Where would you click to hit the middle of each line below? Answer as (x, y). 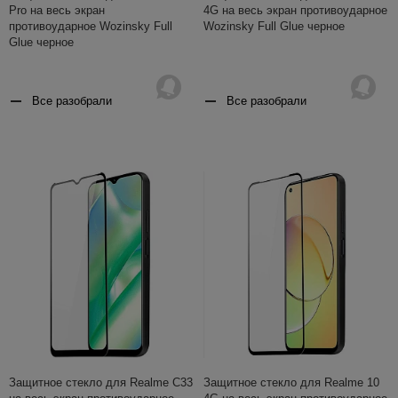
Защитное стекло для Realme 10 (291, 383)
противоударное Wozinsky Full (91, 26)
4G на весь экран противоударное (295, 10)
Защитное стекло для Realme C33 (101, 383)
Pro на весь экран (57, 10)
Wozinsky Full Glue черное (274, 26)
